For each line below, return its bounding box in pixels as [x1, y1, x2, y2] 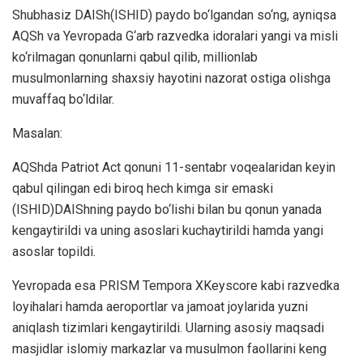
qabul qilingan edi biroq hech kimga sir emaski [12, 181, 273, 197]
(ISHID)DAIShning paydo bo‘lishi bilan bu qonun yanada [12, 202, 322, 218]
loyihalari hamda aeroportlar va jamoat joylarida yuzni [12, 299, 308, 315]
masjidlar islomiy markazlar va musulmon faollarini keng [12, 341, 327, 357]
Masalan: [12, 126, 62, 142]
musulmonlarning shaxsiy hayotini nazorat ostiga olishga [12, 70, 331, 87]
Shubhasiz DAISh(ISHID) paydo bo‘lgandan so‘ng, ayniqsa [12, 7, 336, 23]
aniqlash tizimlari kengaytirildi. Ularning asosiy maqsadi [12, 320, 324, 336]
